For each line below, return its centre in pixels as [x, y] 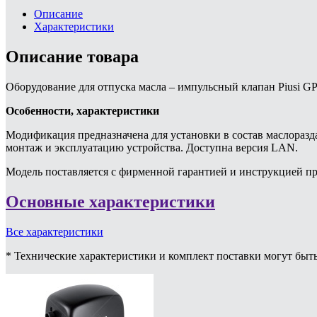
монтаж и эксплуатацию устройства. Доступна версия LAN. [152, 147]
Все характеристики [54, 231]
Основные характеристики [110, 201]
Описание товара [72, 56]
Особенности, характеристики [82, 110]
